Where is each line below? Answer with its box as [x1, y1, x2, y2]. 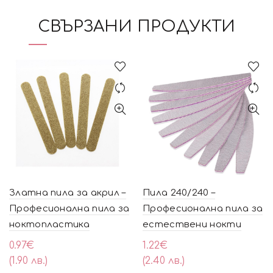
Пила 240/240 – [143, 188, 216, 198]
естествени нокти [143, 219, 241, 230]
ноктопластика [9, 219, 90, 230]
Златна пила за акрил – [9, 188, 126, 198]
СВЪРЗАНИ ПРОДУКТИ [38, 18, 235, 35]
